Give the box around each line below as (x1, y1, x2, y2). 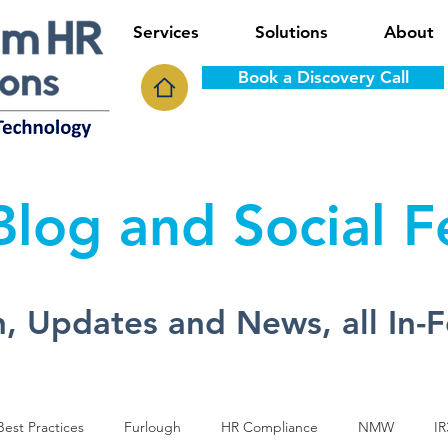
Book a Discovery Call (237, 67, 409, 87)
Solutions (255, 22, 328, 42)
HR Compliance (221, 417, 318, 436)
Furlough (124, 417, 181, 436)
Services (133, 22, 199, 42)
